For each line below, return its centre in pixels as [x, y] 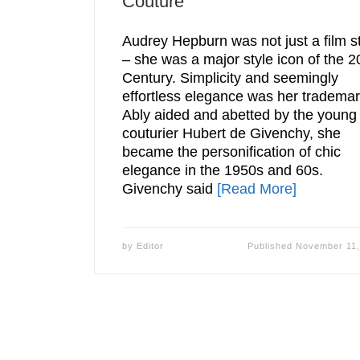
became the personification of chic [231, 152]
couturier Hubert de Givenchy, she [231, 134]
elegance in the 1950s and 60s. [222, 171]
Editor [150, 246]
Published [271, 246]
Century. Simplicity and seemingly [230, 78]
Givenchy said [169, 189]
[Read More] [256, 189]
